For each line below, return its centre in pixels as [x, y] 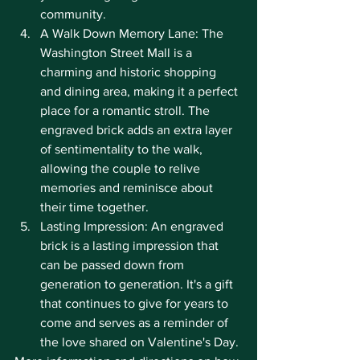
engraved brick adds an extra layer [138, 130]
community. [73, 14]
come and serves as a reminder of [136, 323]
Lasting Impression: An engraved [133, 226]
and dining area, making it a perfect [141, 91]
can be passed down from [114, 265]
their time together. [94, 207]
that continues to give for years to [136, 303]
